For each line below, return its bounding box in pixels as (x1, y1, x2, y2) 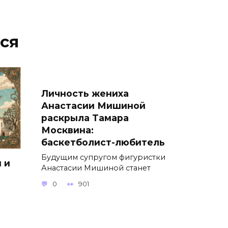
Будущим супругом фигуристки (41, 152, 165, 162)
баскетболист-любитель (41, 136, 165, 148)
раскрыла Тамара (41, 112, 129, 123)
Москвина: (41, 124, 94, 135)
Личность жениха (41, 88, 129, 99)
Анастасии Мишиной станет (41, 163, 151, 173)
